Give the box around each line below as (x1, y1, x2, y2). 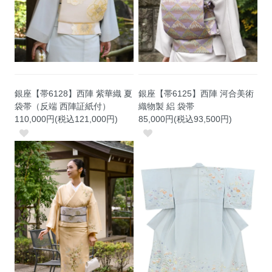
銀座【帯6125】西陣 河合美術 (138, 89, 254, 99)
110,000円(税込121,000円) (15, 114, 118, 124)
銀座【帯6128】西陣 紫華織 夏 (15, 89, 133, 99)
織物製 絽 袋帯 (138, 101, 195, 112)
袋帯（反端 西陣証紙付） (15, 101, 111, 112)
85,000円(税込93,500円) (138, 114, 233, 124)
